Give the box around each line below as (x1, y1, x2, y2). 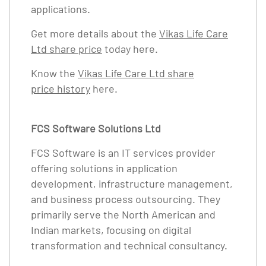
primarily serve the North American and (31, 208, 216, 221)
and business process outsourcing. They (31, 192, 220, 205)
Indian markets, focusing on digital (31, 223, 191, 236)
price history (31, 82, 90, 95)
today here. (102, 42, 158, 55)
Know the (31, 66, 78, 80)
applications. (31, 2, 90, 15)
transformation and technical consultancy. (31, 239, 227, 252)
